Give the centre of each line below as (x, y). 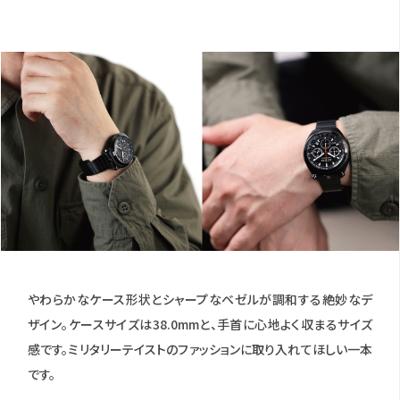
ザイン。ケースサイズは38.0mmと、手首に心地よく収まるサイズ (200, 324)
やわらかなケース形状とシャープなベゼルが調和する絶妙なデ (200, 299)
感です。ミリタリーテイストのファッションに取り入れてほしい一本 (200, 349)
